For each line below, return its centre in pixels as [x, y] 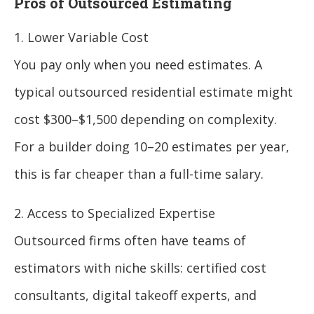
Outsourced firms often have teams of [130, 240]
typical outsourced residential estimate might [153, 91]
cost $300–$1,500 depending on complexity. [145, 119]
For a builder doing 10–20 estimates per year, [152, 146]
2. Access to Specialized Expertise [115, 213]
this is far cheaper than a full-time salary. [139, 173]
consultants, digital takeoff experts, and [135, 295]
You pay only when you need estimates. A [138, 64]
